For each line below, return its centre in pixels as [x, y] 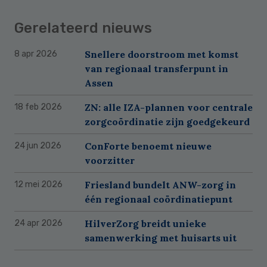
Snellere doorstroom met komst [162, 54]
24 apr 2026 [38, 223]
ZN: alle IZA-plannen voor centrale [169, 107]
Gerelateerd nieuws [83, 28]
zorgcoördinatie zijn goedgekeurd [167, 121]
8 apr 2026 [36, 54]
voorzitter [110, 160]
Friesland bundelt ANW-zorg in [160, 184]
